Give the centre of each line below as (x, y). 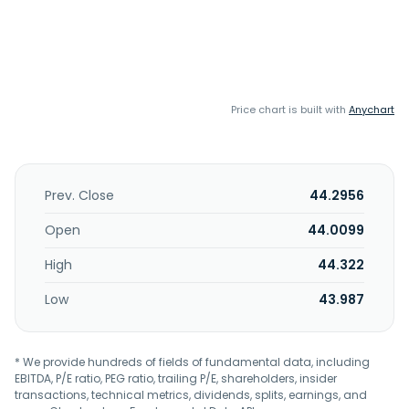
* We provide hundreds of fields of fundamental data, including (192, 362)
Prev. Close (79, 195)
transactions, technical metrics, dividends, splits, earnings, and (191, 395)
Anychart (372, 110)
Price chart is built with (290, 110)
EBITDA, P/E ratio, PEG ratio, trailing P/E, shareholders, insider (176, 378)
